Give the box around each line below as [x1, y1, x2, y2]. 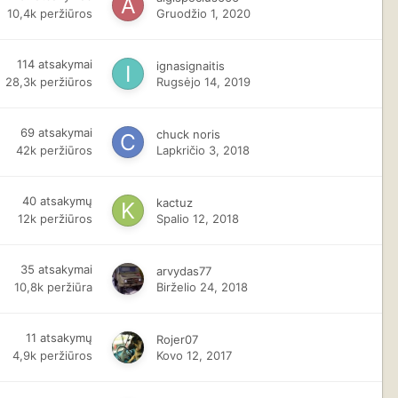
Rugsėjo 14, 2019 [156, 74, 251, 89]
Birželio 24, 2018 [156, 279, 249, 294]
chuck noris [156, 126, 221, 141]
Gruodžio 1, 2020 [156, 5, 251, 20]
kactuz [156, 195, 194, 210]
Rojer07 [156, 331, 199, 346]
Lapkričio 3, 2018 [156, 142, 251, 157]
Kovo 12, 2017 [156, 347, 233, 362]
